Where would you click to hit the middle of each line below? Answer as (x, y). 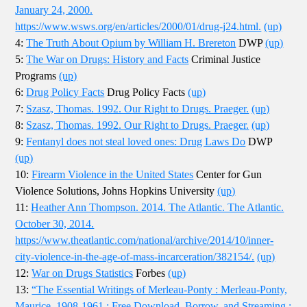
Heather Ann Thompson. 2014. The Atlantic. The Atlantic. (158, 208)
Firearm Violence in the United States (113, 175)
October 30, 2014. (55, 224)
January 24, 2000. (54, 10)
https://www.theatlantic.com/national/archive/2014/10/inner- (145, 241)
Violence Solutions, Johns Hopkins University (116, 191)
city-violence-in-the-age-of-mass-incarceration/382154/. (135, 257)
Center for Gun (228, 175)
